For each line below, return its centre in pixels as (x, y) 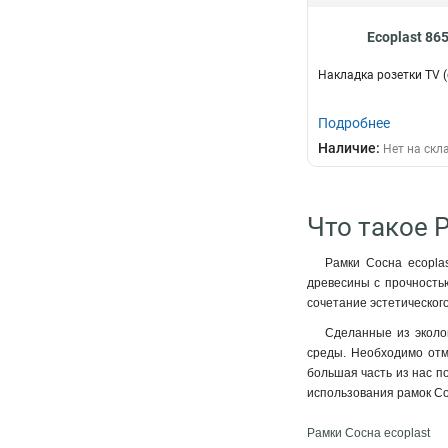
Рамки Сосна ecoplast (368, 433)
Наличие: (350, 148)
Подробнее (354, 123)
